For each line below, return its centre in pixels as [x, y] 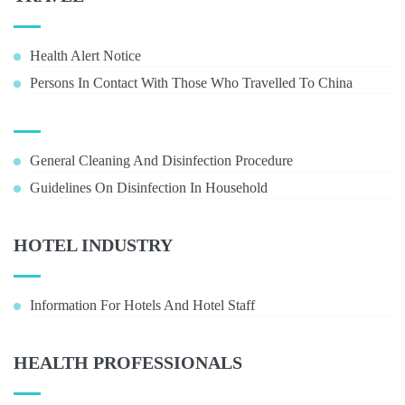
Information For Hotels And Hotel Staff [142, 305]
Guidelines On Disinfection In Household [149, 188]
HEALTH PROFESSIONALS [128, 363]
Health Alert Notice [85, 56]
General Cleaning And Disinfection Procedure [161, 160]
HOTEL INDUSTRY [93, 245]
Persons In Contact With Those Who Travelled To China [191, 83]
